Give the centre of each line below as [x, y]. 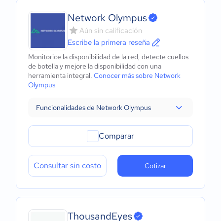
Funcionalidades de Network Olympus [93, 108]
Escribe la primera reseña [109, 42]
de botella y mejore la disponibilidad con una [95, 66]
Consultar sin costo [67, 166]
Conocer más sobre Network [137, 75]
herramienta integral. [61, 75]
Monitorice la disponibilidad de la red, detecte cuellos [108, 57]
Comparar [116, 136]
